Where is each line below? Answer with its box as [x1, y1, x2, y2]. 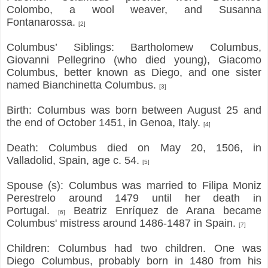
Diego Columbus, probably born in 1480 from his [7, 254, 261, 267]
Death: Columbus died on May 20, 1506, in [7, 141, 261, 154]
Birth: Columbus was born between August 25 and [7, 103, 261, 116]
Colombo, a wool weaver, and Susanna [7, 3, 261, 16]
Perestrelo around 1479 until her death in [7, 191, 261, 204]
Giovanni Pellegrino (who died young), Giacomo [7, 53, 261, 66]
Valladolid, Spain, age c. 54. [7, 154, 142, 166]
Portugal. [7, 204, 58, 217]
